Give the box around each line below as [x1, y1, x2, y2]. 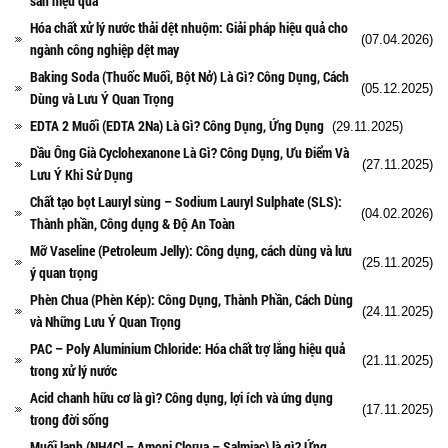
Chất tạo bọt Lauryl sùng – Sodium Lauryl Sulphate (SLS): [30, 191, 342, 211]
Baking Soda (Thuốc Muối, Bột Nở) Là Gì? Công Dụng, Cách [30, 66, 349, 86]
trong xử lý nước [30, 360, 117, 380]
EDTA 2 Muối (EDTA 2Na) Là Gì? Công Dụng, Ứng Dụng [30, 115, 324, 135]
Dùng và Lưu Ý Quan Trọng [30, 88, 174, 108]
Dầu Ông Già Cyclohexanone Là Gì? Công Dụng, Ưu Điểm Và [30, 142, 349, 162]
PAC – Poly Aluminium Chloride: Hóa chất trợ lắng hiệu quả [30, 338, 345, 358]
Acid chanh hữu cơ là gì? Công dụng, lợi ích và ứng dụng [30, 387, 333, 407]
